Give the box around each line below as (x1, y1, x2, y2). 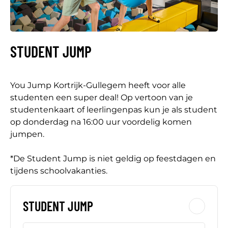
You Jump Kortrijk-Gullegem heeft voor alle (10, 80, 186, 90)
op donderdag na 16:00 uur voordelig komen (10, 117, 192, 127)
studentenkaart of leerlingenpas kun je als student (10, 104, 217, 115)
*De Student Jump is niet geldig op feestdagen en (10, 153, 216, 163)
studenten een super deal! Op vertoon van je (10, 92, 193, 102)
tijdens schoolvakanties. (10, 165, 107, 176)
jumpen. (10, 129, 44, 139)
